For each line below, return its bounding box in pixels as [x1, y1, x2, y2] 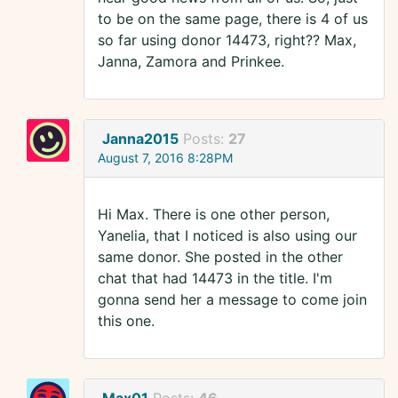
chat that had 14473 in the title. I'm [98, 269, 332, 288]
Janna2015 [102, 130, 179, 148]
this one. [98, 312, 155, 330]
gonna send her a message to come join [98, 291, 367, 309]
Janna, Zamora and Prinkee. [98, 52, 284, 71]
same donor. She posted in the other [98, 248, 343, 267]
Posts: [183, 130, 228, 148]
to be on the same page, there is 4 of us [98, 10, 368, 28]
